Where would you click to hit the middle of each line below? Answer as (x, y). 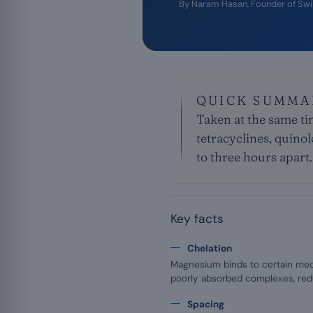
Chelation (210, 248)
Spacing (206, 304)
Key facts (197, 219)
